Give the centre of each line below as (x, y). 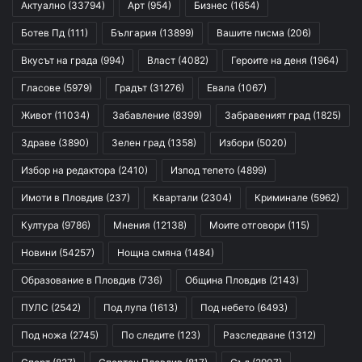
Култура (40, 225)
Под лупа (125, 308)
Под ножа (44, 335)
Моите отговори (247, 225)
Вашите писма (250, 33)
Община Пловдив (226, 280)
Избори (236, 143)
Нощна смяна (149, 253)
